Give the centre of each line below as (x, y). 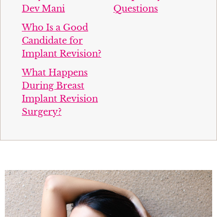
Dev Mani (43, 8)
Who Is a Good (55, 27)
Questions (136, 8)
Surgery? (42, 112)
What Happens (55, 72)
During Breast (53, 85)
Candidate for (52, 40)
